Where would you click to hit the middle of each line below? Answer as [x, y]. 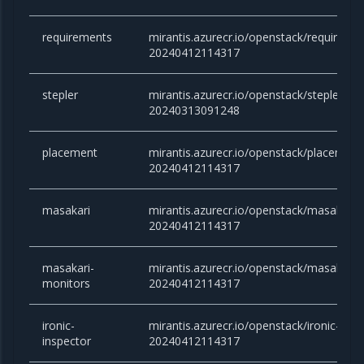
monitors [67, 284]
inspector [67, 341]
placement [70, 153]
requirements [78, 37]
